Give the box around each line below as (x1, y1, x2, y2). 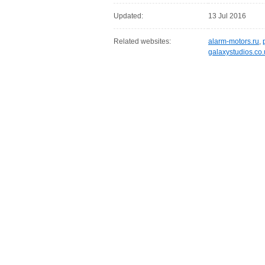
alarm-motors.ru (208, 37, 259, 46)
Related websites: (114, 37, 171, 46)
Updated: (114, 12, 143, 20)
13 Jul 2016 (208, 12, 246, 20)
